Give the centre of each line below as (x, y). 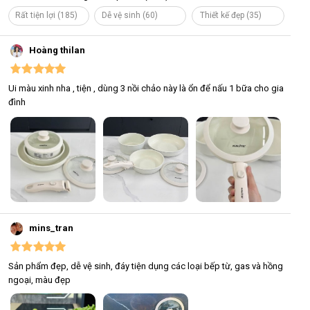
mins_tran (52, 228)
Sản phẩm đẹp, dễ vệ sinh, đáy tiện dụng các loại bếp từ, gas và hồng (146, 266)
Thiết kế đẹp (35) (230, 16)
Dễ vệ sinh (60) (130, 16)
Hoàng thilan (57, 51)
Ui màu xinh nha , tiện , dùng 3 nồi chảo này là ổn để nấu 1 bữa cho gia (146, 89)
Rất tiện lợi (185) (47, 16)
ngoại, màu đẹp (39, 280)
